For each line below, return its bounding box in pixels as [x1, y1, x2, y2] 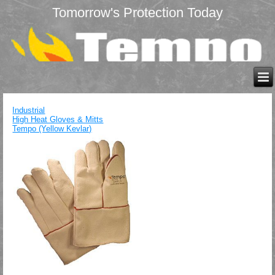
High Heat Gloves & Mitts [12, 115, 104, 124]
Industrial [12, 106, 45, 115]
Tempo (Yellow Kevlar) [12, 124, 92, 133]
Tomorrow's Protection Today [52, 4, 223, 20]
